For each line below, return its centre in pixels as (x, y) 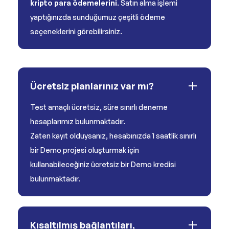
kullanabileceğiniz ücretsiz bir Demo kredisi (103, 164)
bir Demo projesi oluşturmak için (85, 150)
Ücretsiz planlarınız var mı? (92, 86)
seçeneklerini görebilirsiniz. (76, 31)
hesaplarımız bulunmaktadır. (78, 121)
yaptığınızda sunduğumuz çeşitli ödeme (98, 17)
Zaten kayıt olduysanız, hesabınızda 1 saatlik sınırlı (113, 136)
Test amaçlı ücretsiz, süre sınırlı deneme (99, 107)
